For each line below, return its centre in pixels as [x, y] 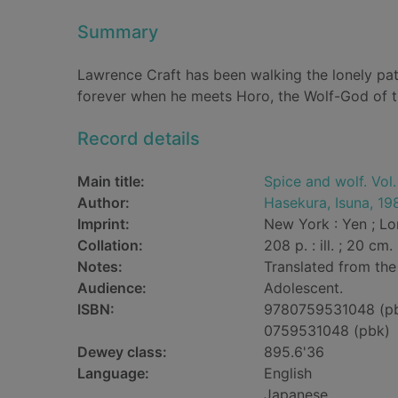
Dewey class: [122, 352]
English [288, 373]
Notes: [100, 267]
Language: [113, 373]
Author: [103, 203]
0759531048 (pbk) [327, 330]
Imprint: [103, 224]
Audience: [112, 288]
